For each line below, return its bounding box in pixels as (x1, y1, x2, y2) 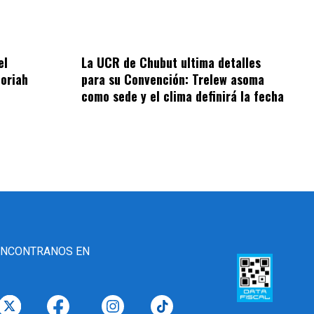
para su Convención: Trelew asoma (81, 69, 265, 88)
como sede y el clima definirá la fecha (81, 86, 285, 105)
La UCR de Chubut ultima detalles (81, 53, 261, 71)
